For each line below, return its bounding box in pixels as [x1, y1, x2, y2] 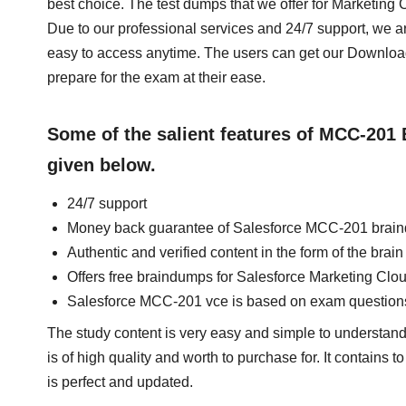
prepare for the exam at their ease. [47, 70, 266, 85]
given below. [47, 155, 156, 175]
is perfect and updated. [47, 374, 193, 390]
